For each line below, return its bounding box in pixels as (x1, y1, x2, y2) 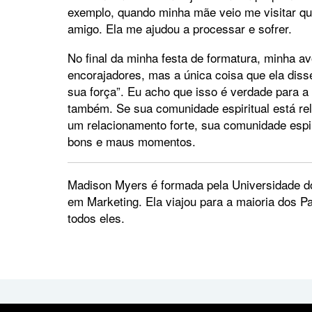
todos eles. (68, 209, 125, 227)
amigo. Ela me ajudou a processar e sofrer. (68, 19, 292, 38)
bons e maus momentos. (68, 132, 196, 150)
